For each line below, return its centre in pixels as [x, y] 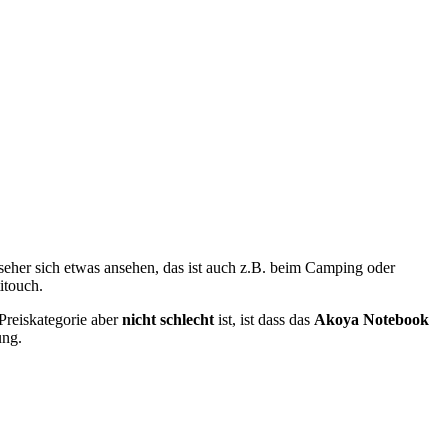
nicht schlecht [170, 320]
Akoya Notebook [371, 320]
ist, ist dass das [266, 320]
